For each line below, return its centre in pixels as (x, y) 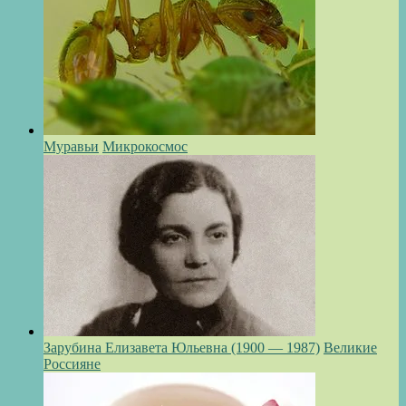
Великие (350, 348)
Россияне (72, 364)
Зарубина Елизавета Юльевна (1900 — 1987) (182, 348)
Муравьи (71, 147)
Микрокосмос (145, 147)
